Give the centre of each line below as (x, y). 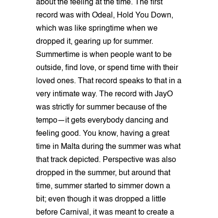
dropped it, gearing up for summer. (95, 42)
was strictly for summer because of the (101, 107)
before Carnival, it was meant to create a (105, 212)
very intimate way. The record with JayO (104, 94)
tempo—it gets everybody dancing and (102, 120)
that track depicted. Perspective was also (106, 160)
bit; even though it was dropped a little (101, 199)
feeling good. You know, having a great (103, 134)
